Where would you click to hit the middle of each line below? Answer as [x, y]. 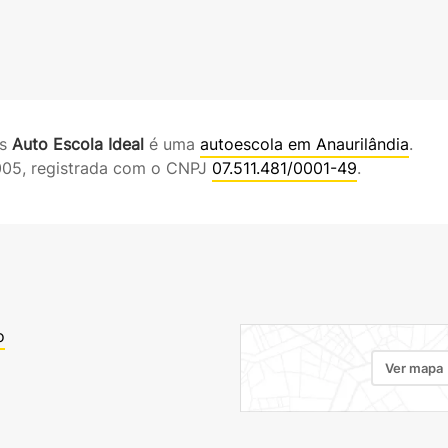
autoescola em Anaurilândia [304, 144]
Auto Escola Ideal [78, 144]
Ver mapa [413, 368]
